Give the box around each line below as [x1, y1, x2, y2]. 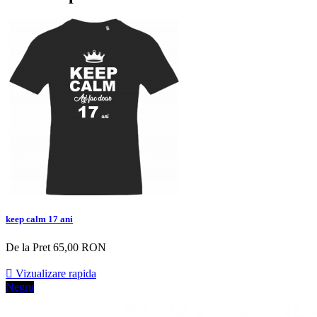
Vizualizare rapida [13, 267, 96, 279]
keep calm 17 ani [6, 214, 73, 225]
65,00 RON [53, 241, 106, 253]
